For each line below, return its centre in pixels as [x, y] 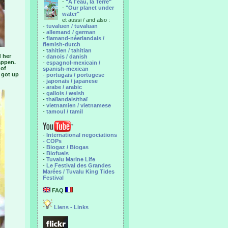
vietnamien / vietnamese [79, 105]
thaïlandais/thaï [67, 99]
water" [71, 14]
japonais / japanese [72, 81]
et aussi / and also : [86, 20]
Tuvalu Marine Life [71, 159]
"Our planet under [90, 8]
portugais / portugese [75, 75]
